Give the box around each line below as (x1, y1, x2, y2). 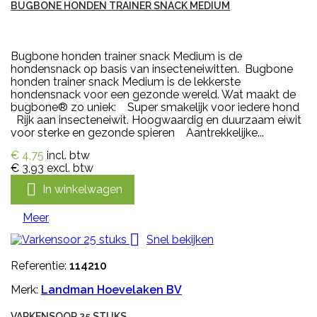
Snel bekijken (146, 232, 214, 246)
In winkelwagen (42, 182, 122, 196)
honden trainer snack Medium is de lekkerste (11, 75, 241, 89)
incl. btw (47, 149, 90, 163)
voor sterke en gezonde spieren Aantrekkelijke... (11, 126, 264, 140)
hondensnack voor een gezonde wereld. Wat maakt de (11, 88, 296, 102)
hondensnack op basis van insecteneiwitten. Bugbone (11, 62, 293, 76)
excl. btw (47, 161, 93, 175)
